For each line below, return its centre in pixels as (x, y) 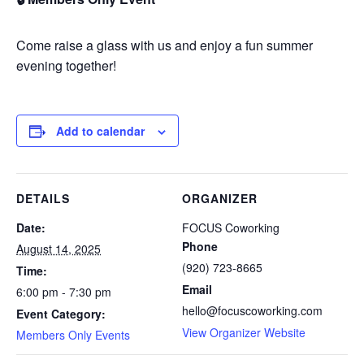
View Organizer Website (244, 332)
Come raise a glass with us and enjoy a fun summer (165, 45)
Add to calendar (100, 131)
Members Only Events (73, 335)
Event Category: (61, 314)
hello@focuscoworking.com (252, 310)
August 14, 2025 (58, 249)
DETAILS (43, 198)
